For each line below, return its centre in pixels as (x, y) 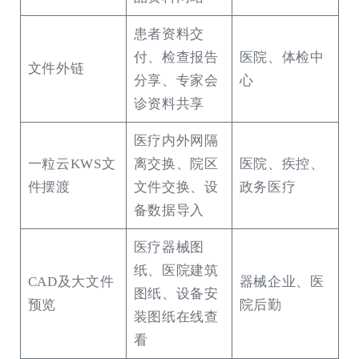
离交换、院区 (176, 164)
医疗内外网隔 (176, 141)
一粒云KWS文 (72, 164)
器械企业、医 (282, 282)
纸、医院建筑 (176, 271)
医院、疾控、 (282, 164)
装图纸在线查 (176, 317)
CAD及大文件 (71, 282)
